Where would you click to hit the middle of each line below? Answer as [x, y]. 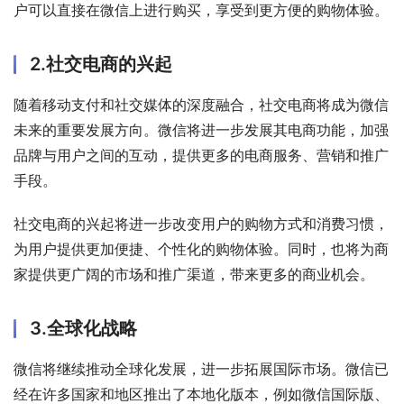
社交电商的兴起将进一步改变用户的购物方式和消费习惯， [201, 223]
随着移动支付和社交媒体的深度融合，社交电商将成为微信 [201, 104]
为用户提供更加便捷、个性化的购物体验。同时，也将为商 [201, 248]
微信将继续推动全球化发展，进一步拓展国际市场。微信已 [201, 368]
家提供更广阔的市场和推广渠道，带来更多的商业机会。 [194, 274]
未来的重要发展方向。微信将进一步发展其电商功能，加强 [201, 129]
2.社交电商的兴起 [101, 64]
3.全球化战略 [83, 328]
